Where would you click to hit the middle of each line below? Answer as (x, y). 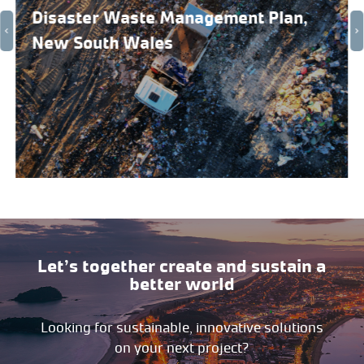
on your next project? (182, 347)
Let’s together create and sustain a (182, 266)
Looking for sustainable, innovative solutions (182, 327)
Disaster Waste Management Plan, (170, 18)
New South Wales (103, 43)
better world (182, 284)
